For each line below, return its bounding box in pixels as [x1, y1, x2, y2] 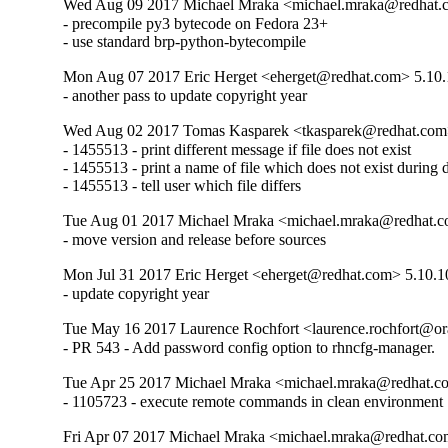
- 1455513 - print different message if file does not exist [63, 141, 412, 159]
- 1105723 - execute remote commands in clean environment [63, 393, 444, 411]
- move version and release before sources [63, 231, 327, 249]
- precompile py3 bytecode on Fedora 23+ [63, 14, 329, 32]
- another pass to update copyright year [63, 86, 308, 104]
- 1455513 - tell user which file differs [63, 177, 302, 195]
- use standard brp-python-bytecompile [63, 32, 307, 50]
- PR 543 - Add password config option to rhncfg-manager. [63, 339, 436, 357]
